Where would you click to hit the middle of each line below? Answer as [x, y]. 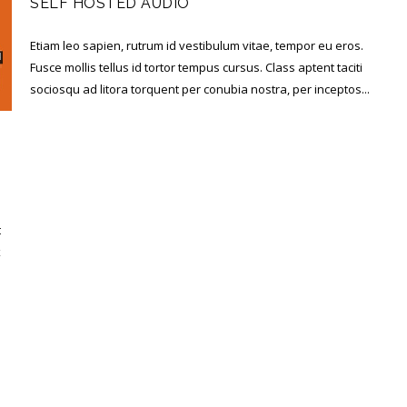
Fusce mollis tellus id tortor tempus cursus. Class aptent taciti [197, 67]
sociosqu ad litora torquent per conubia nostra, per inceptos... [200, 89]
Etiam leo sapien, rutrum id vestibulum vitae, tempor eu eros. [197, 45]
